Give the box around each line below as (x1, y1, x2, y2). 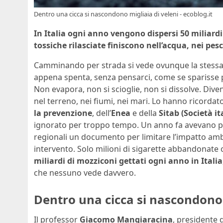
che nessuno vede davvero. (34, 167, 136, 179)
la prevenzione (34, 108, 92, 119)
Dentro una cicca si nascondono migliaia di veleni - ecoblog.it (34, 9, 213, 19)
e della (130, 108, 159, 119)
